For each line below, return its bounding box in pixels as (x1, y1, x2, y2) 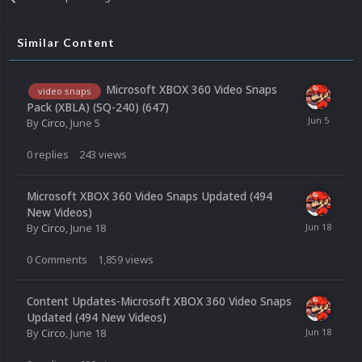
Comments (35, 251, 87, 267)
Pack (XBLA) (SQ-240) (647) (27, 99, 169, 115)
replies (35, 146, 69, 162)
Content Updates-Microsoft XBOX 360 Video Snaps (27, 293, 292, 309)
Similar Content (17, 36, 115, 50)
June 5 (70, 115, 100, 130)
